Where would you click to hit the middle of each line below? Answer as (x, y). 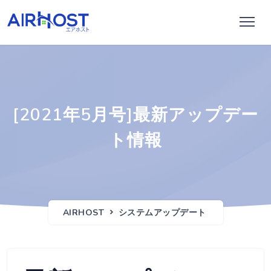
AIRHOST (83, 213)
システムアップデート (162, 213)
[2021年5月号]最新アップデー (135, 115)
